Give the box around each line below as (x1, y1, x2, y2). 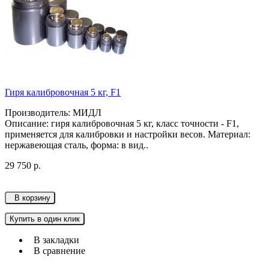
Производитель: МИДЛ (5, 107, 101, 118)
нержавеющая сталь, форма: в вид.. (5, 140, 148, 151)
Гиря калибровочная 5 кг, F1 (5, 87, 121, 98)
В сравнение (29, 246, 85, 256)
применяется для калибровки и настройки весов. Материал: (5, 129, 250, 140)
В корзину (10, 193, 50, 203)
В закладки (29, 235, 79, 246)
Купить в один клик (10, 214, 80, 224)
